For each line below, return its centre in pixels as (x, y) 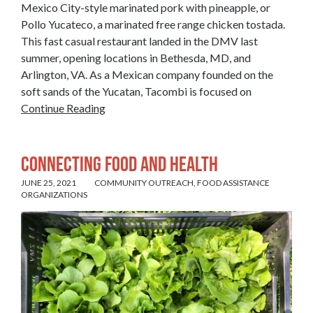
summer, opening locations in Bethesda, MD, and (136, 57)
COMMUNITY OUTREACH (144, 183)
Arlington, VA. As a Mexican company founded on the (147, 74)
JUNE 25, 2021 (49, 183)
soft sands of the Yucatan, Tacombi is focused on (136, 91)
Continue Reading (63, 108)
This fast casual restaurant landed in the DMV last (139, 41)
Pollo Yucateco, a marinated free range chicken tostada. (153, 24)
